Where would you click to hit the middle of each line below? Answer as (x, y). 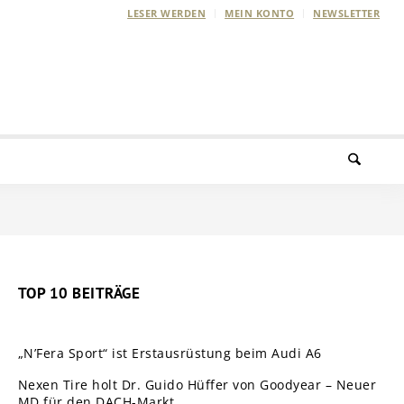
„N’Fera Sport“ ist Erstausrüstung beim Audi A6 (170, 353)
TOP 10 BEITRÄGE (79, 293)
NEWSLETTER (347, 13)
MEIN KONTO (260, 13)
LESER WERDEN (167, 13)
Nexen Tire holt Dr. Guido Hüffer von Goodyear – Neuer (197, 384)
